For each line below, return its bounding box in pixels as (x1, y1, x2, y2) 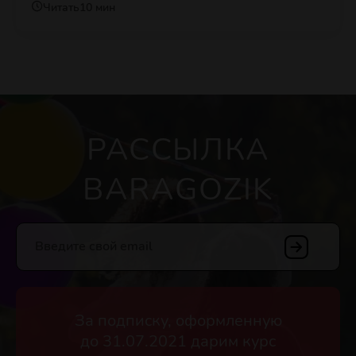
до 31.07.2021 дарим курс (80, 330, 276, 352)
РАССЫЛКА (86, 128, 270, 171)
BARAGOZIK (83, 168, 273, 211)
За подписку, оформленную (74, 309, 282, 331)
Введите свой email (35, 237, 153, 255)
